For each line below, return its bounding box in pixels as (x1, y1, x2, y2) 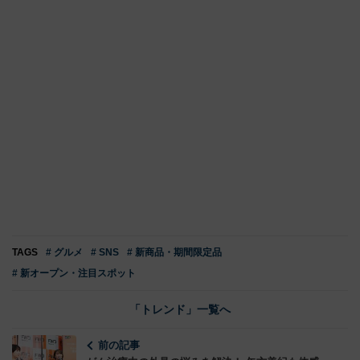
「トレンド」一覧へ (129, 303, 231, 317)
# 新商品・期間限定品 (127, 247, 222, 259)
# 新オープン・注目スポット (12, 268, 136, 280)
